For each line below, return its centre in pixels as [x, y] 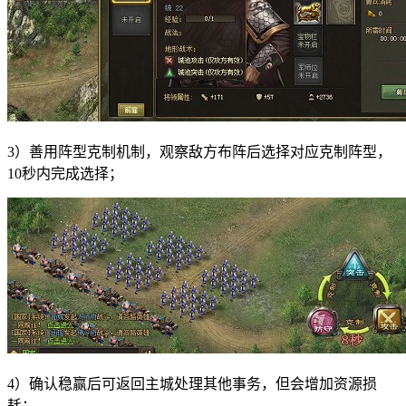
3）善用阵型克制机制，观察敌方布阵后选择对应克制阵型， [199, 151]
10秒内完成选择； [65, 173]
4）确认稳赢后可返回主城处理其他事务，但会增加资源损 [192, 383]
